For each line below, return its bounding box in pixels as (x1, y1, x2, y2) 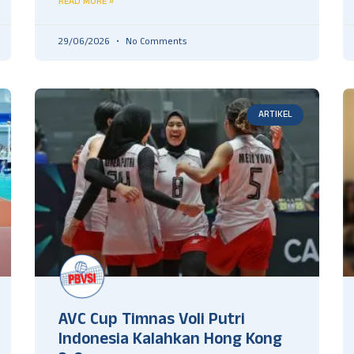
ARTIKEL (258, 107, 292, 122)
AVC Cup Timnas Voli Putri (58, 308, 245, 334)
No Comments (123, 35, 186, 51)
